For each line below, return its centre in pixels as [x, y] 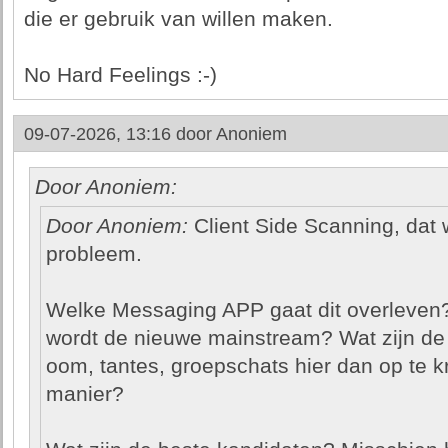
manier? [84, 394]
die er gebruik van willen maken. [178, 19]
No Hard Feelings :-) [120, 75]
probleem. [93, 254]
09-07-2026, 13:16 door [119, 134]
